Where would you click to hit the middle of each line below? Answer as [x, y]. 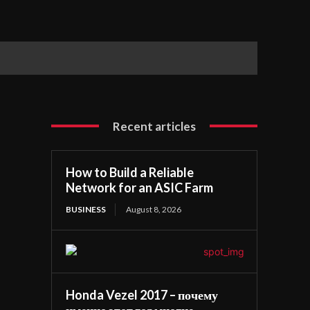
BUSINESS [86, 209]
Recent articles [155, 126]
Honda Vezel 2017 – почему [142, 294]
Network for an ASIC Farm [140, 187]
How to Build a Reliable [130, 172]
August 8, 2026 [154, 209]
